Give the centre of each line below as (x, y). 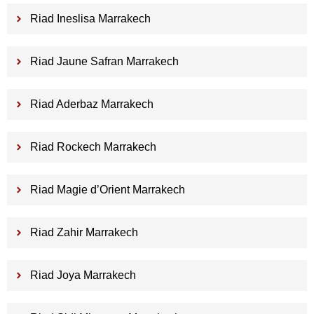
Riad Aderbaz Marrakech (91, 104)
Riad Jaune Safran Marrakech (104, 62)
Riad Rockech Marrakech (93, 147)
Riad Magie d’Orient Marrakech (107, 190)
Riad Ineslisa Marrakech (90, 19)
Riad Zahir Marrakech (84, 233)
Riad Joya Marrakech (83, 275)
